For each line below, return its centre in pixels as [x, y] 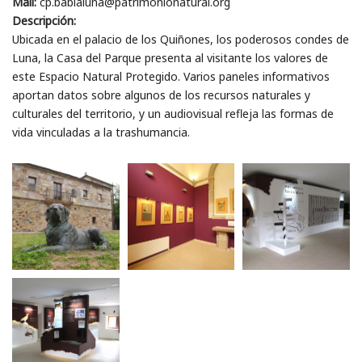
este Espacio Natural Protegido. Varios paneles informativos [171, 76]
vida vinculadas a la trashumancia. [101, 132]
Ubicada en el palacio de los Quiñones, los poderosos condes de [181, 39]
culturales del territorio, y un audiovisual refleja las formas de [173, 113]
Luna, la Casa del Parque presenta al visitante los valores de [170, 57]
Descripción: [44, 20]
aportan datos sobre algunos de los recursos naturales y [161, 95]
